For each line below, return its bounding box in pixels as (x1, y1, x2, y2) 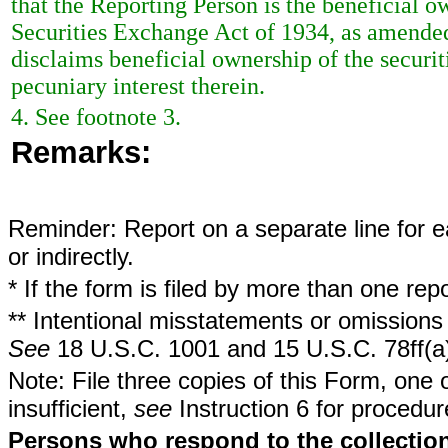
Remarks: (11, 135, 151, 170)
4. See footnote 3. (11, 104, 181, 130)
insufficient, (8, 395, 134, 422)
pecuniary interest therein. (11, 73, 265, 99)
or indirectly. (8, 243, 134, 270)
